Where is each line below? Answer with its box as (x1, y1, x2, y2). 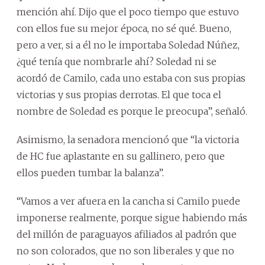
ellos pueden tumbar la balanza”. (17, 166, 164, 179)
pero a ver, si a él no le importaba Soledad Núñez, (17, 38, 240, 51)
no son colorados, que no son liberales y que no (17, 244, 234, 257)
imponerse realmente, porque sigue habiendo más (17, 211, 247, 224)
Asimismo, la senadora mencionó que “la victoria (17, 133, 239, 146)
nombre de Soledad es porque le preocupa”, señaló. (17, 105, 247, 117)
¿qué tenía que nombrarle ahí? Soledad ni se (17, 55, 216, 67)
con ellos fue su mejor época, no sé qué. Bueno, (17, 22, 231, 34)
